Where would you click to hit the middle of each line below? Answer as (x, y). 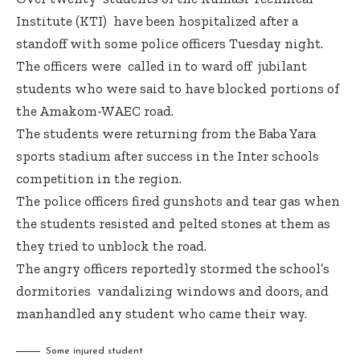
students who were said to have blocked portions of (178, 89)
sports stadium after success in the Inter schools (168, 156)
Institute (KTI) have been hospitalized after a (157, 21)
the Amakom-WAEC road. (95, 111)
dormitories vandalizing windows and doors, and (172, 291)
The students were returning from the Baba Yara (166, 134)
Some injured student (94, 352)
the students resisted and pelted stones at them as (173, 224)
